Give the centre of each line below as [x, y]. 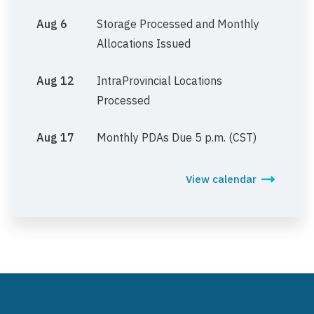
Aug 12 [55, 80]
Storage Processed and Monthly [178, 23]
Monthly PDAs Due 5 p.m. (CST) [176, 137]
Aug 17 [55, 137]
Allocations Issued [143, 43]
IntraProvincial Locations [159, 80]
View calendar [221, 179]
